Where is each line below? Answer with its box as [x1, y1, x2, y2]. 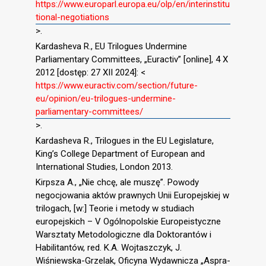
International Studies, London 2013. [36, 161, 173, 172]
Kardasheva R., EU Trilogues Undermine [36, 41, 187, 52]
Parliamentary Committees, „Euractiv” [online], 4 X [36, 54, 228, 65]
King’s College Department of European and [36, 148, 205, 159]
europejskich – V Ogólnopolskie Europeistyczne [36, 216, 221, 227]
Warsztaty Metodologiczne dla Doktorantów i [36, 229, 211, 240]
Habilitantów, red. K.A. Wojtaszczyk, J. [36, 242, 182, 253]
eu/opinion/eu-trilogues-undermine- [36, 93, 176, 104]
